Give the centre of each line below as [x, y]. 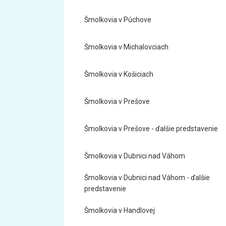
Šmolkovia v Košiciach [119, 74]
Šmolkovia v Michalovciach [126, 47]
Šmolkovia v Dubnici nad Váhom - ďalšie [147, 178]
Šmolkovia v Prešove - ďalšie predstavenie [151, 129]
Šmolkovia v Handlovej [120, 210]
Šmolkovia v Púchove [118, 20]
